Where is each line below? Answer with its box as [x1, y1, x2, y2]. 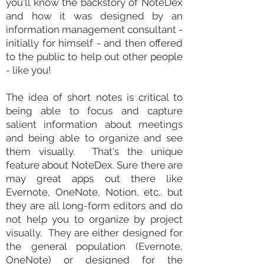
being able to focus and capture [6, 105, 183, 117]
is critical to [121, 91, 183, 103]
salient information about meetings [6, 118, 183, 130]
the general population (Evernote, [6, 240, 183, 252]
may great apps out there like [6, 173, 183, 184]
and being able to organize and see [6, 132, 183, 144]
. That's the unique [73, 146, 183, 157]
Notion [105, 186, 137, 198]
